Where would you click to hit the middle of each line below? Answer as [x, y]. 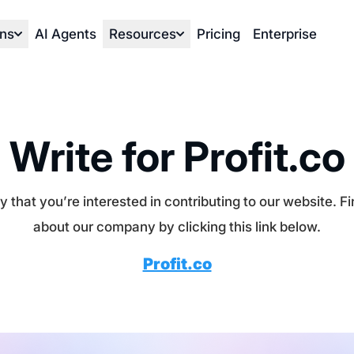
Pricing [218, 34]
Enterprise [285, 34]
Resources [143, 34]
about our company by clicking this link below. [177, 227]
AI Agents [66, 34]
